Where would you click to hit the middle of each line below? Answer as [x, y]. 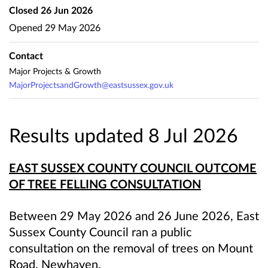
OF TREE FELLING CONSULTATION [105, 183]
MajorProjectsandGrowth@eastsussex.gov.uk [91, 85]
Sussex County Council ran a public [100, 231]
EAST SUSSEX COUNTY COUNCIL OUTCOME [133, 167]
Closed [24, 10]
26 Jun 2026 [66, 10]
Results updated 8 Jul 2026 [124, 135]
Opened [26, 27]
